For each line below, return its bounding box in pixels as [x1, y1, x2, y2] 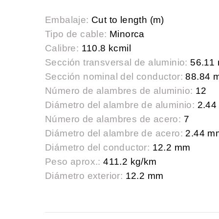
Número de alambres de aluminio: [45, 86, 193, 96]
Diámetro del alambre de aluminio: [45, 100, 195, 110]
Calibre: [45, 43, 79, 54]
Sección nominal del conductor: [45, 71, 183, 82]
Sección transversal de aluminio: [45, 57, 188, 68]
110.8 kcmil [79, 43, 131, 54]
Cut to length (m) [88, 15, 164, 25]
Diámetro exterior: [45, 171, 123, 181]
